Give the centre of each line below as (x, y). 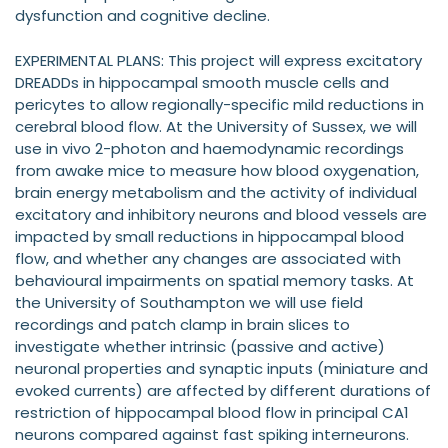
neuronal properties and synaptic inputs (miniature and (221, 368)
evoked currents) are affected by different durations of (223, 390)
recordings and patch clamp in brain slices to (182, 324)
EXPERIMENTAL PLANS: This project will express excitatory (218, 60)
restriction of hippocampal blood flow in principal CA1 (212, 412)
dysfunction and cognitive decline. (142, 16)
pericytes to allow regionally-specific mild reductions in (219, 104)
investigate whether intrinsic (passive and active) (200, 346)
